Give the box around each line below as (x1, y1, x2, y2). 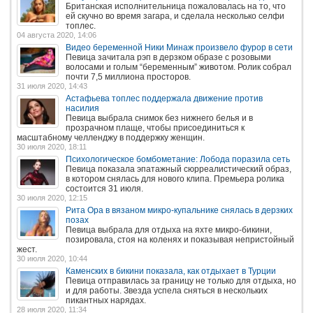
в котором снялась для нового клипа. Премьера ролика (66, 173, 284, 184)
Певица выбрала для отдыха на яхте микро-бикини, (66, 224, 272, 235)
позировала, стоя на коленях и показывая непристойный (66, 234, 294, 245)
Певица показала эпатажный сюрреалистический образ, (66, 163, 291, 174)
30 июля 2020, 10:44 (17, 254, 87, 263)
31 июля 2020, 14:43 (17, 81, 87, 90)
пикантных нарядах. (66, 295, 146, 305)
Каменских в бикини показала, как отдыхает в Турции (66, 265, 276, 276)
